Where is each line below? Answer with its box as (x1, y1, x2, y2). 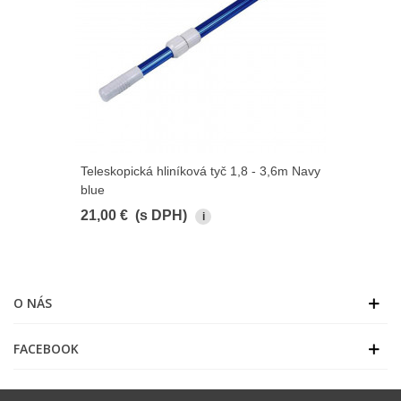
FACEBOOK (13, 340, 79, 358)
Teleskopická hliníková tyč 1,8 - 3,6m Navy (81, 164, 320, 179)
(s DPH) (135, 208, 187, 224)
